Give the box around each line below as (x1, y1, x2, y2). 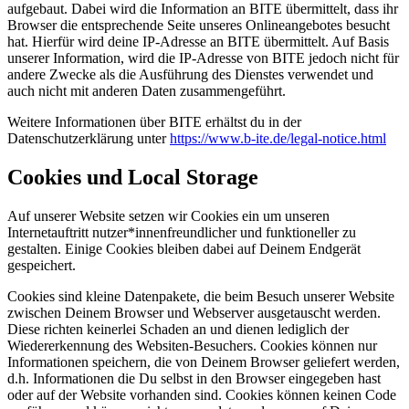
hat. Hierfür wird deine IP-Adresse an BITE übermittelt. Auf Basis (7, 33, 389, 49)
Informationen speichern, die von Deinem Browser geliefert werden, (7, 353, 400, 370)
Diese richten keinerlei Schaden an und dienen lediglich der (7, 320, 349, 337)
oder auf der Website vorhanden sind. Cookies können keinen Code (7, 386, 396, 403)
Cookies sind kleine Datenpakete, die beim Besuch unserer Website (7, 288, 394, 304)
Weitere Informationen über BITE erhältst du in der (7, 113, 301, 130)
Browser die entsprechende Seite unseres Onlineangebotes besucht (7, 16, 390, 33)
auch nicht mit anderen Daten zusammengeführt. (7, 82, 286, 99)
